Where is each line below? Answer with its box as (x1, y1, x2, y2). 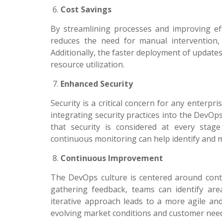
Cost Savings (60, 4, 111, 15)
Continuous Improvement (60, 153, 163, 164)
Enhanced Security (60, 78, 133, 89)
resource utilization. (51, 59, 124, 70)
